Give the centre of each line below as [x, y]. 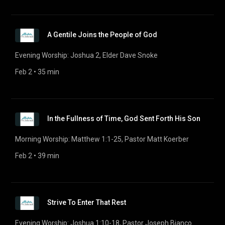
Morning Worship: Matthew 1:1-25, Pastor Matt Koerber [102, 139]
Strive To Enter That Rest [87, 202]
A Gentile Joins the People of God [102, 35]
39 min [48, 156]
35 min [48, 72]
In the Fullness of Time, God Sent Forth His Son [124, 119]
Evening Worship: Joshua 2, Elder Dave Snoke [86, 55]
